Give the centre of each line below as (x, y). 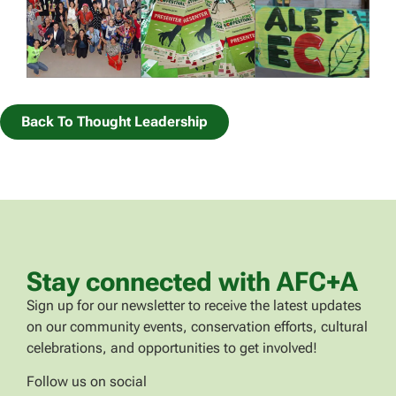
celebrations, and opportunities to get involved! (172, 347)
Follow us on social (87, 381)
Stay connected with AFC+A (192, 281)
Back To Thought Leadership (114, 122)
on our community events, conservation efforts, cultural (197, 326)
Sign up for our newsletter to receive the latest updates (194, 305)
